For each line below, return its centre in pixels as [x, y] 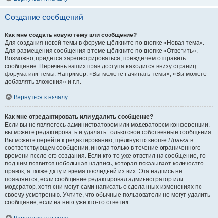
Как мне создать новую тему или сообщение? [71, 35]
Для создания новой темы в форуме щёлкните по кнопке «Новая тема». [105, 43]
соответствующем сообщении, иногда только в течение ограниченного [103, 148]
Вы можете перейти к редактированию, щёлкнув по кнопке [87, 140]
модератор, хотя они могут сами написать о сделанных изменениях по [103, 187]
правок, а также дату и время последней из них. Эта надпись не [93, 171]
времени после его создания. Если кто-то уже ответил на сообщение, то [105, 156]
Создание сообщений [44, 17]
